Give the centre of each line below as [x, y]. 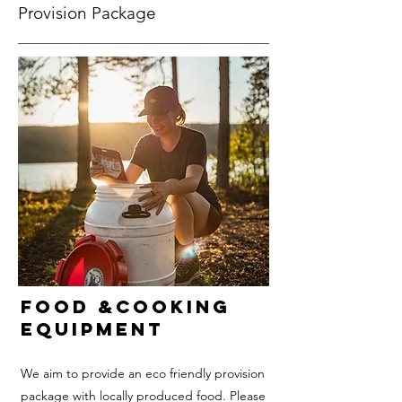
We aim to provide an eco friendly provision [143, 373]
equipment [92, 329]
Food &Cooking [126, 306]
